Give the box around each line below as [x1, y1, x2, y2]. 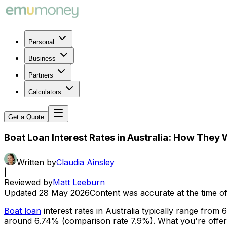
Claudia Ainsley [56, 157, 115, 168]
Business [28, 55, 56, 62]
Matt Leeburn [53, 177, 105, 188]
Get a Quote [8, 113, 44, 121]
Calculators [28, 88, 61, 96]
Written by [17, 157, 56, 168]
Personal [28, 38, 54, 46]
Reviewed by [4, 177, 53, 188]
